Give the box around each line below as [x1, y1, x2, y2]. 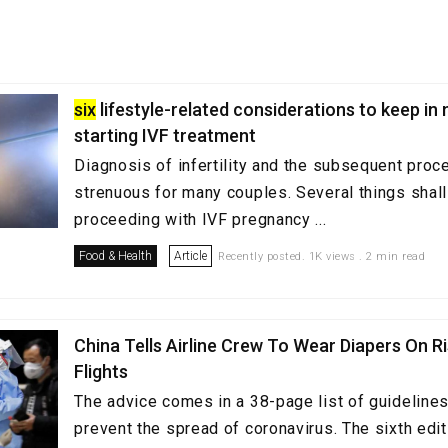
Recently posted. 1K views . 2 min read [218, 250, 426, 263]
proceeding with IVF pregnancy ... [74, 210, 327, 229]
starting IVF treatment [74, 125, 257, 146]
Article [174, 249, 208, 263]
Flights [74, 361, 129, 382]
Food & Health [79, 249, 153, 263]
